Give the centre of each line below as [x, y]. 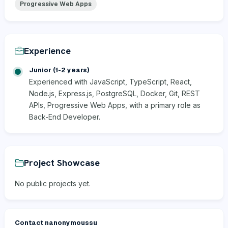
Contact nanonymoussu [56, 222]
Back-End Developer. [65, 117]
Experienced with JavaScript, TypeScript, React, [110, 81]
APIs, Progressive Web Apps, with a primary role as [115, 105]
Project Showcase [62, 163]
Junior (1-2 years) [59, 70]
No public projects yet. [53, 183]
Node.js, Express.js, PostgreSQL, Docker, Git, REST [115, 93]
